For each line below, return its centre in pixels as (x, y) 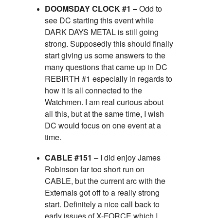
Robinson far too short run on (95, 169)
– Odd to (146, 9)
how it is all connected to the (93, 91)
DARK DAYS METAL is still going (102, 32)
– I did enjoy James (126, 158)
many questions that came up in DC (106, 67)
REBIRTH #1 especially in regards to (109, 79)
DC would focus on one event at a (103, 126)
